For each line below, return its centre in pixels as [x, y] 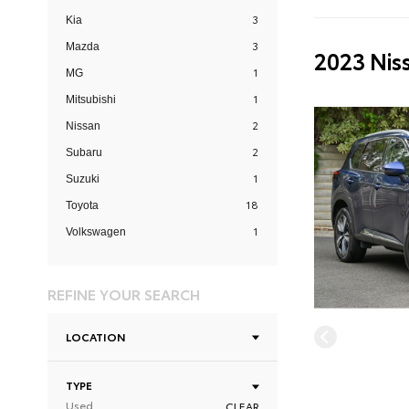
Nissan [83, 126]
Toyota [82, 205]
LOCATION [96, 336]
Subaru [84, 152]
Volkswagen [96, 232]
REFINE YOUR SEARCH [124, 294]
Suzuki [83, 179]
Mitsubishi [91, 100]
